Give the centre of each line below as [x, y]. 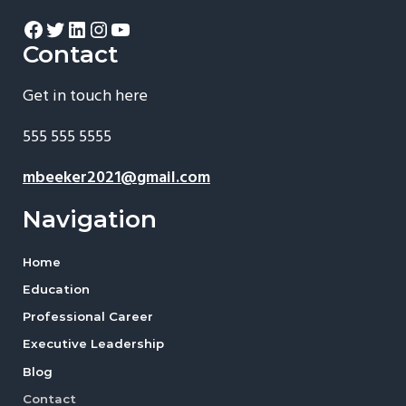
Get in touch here [85, 96]
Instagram [135, 29]
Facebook [67, 29]
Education [56, 289]
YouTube [151, 29]
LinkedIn [106, 29]
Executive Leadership [93, 344]
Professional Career [87, 317]
